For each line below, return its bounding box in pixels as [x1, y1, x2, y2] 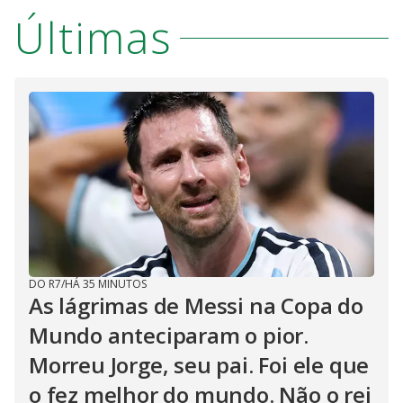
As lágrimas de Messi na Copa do [29, 291, 363, 320]
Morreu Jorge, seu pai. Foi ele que [29, 350, 370, 380]
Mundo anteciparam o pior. [29, 320, 309, 350]
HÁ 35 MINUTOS [65, 276, 147, 291]
